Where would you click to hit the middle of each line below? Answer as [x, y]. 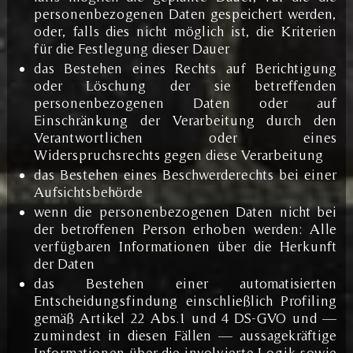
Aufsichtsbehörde [88, 191]
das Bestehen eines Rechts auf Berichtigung [185, 68]
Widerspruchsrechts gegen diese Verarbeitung [178, 154]
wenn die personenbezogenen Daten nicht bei [185, 211]
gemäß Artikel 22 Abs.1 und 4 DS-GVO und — [185, 318]
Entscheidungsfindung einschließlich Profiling [185, 300]
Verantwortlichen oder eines [185, 137]
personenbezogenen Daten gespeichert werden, [185, 13]
